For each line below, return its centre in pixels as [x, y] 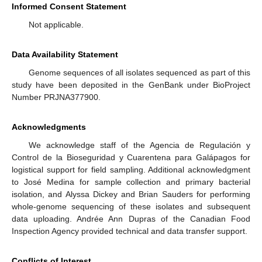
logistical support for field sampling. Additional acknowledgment [131, 170]
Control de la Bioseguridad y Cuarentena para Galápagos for [131, 158]
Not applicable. [56, 25]
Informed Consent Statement [69, 7]
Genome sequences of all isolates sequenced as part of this [139, 73]
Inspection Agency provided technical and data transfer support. [130, 231]
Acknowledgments [49, 127]
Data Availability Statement [65, 55]
